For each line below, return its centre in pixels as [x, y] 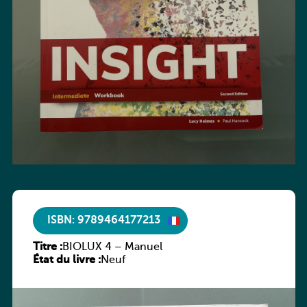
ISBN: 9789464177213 [103, 220]
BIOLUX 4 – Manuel [112, 248]
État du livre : [66, 261]
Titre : [47, 248]
